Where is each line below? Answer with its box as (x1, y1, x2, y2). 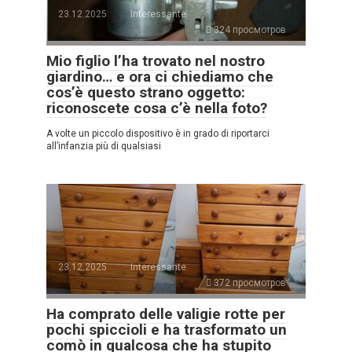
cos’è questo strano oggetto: (46, 82, 245, 101)
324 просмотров (211, 24, 286, 35)
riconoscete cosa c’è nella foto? (46, 98, 267, 117)
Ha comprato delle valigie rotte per (46, 304, 285, 323)
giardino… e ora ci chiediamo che (46, 67, 273, 86)
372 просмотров (211, 277, 286, 288)
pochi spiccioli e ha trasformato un (46, 320, 287, 339)
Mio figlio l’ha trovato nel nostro (46, 51, 265, 70)
